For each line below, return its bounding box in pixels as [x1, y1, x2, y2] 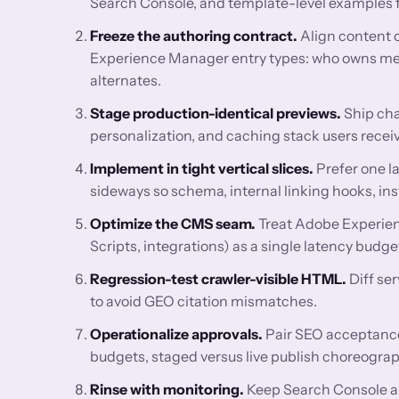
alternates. [90, 70, 162, 89]
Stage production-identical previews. [90, 103, 342, 122]
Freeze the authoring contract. [90, 26, 298, 45]
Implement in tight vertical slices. [90, 159, 314, 177]
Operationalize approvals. [90, 324, 264, 343]
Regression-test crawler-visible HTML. [90, 269, 347, 288]
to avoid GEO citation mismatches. [90, 291, 318, 310]
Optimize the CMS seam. [90, 214, 256, 232]
